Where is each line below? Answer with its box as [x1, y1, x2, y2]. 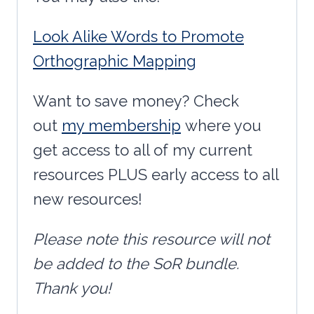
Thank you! [33, 279, 111, 298]
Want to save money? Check [33, 92, 239, 111]
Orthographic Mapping [33, 52, 196, 71]
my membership [62, 116, 181, 135]
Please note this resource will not [33, 230, 270, 249]
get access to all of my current [33, 141, 252, 160]
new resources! [33, 190, 142, 209]
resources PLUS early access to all [33, 165, 278, 184]
